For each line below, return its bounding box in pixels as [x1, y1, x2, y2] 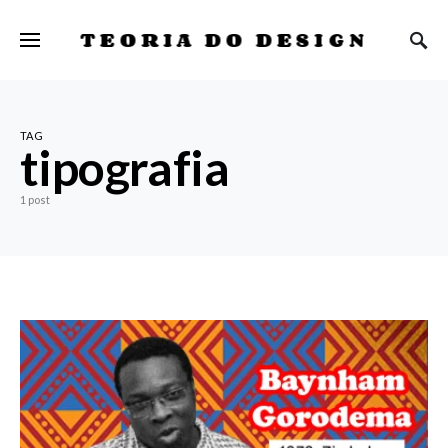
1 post [20, 193, 50, 206]
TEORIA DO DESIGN [79, 23, 369, 55]
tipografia [20, 139, 229, 196]
